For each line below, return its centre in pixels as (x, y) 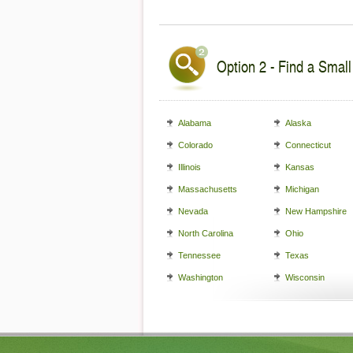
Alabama (195, 123)
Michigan (302, 189)
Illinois (190, 167)
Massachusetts (208, 189)
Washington (201, 277)
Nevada (193, 211)
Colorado (195, 145)
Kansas (300, 167)
